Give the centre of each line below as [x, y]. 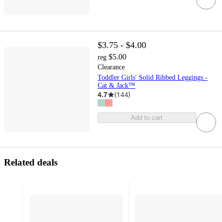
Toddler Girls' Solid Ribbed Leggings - [152, 78]
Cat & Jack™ [116, 86]
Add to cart [147, 118]
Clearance [111, 67]
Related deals [31, 162]
